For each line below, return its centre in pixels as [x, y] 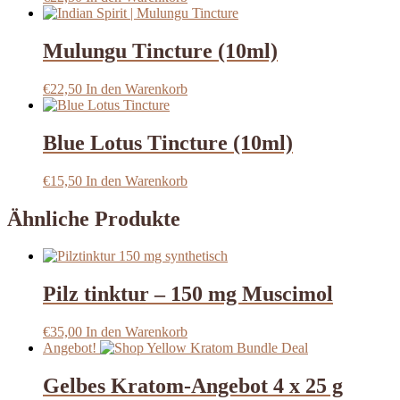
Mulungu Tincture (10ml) [160, 50]
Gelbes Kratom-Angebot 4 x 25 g [193, 386]
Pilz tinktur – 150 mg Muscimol [188, 294]
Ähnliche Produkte [94, 218]
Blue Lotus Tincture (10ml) [168, 142]
